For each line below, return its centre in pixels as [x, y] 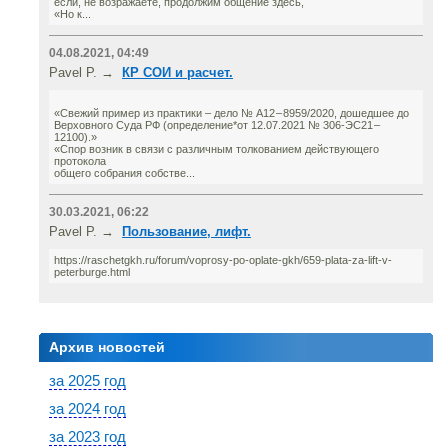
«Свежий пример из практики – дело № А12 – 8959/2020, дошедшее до [231, 113]
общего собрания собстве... [124, 173]
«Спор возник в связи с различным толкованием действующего [216, 149]
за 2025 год [87, 380]
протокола [80, 161]
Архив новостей [107, 347]
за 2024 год [87, 408]
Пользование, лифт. [186, 231]
